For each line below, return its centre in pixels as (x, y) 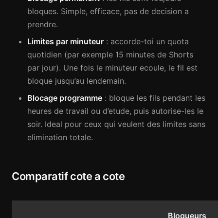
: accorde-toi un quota (146, 41)
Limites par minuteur (65, 41)
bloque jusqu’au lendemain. (77, 81)
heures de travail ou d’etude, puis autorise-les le (115, 111)
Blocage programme (65, 98)
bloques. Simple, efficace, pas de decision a (108, 11)
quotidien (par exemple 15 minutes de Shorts (110, 54)
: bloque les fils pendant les (154, 98)
